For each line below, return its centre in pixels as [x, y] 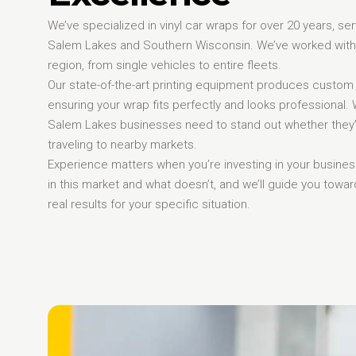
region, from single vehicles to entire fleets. [164, 65]
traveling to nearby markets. [122, 144]
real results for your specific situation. [149, 204]
